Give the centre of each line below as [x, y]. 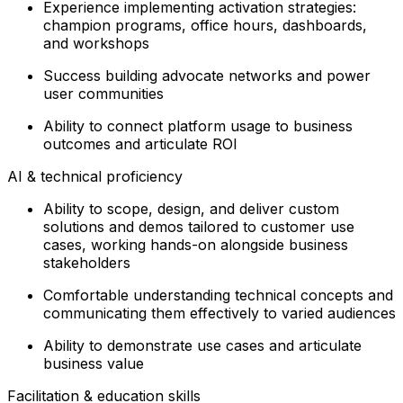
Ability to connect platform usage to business [198, 125]
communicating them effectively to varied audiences [219, 313]
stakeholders [87, 262]
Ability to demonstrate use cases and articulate [202, 345]
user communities [103, 93]
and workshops [96, 43]
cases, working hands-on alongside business [196, 244]
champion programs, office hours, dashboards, [205, 25]
